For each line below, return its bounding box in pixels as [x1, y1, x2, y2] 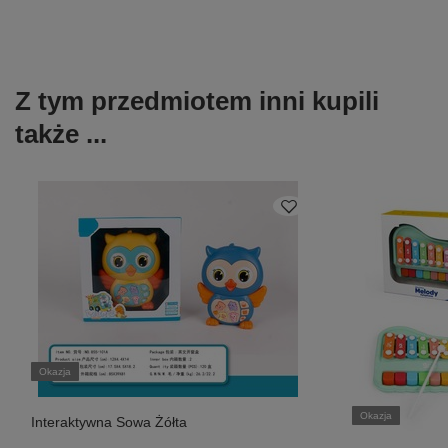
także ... [15, 119, 107, 150]
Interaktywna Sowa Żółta [31, 414, 187, 431]
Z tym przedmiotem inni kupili [15, 86, 379, 117]
